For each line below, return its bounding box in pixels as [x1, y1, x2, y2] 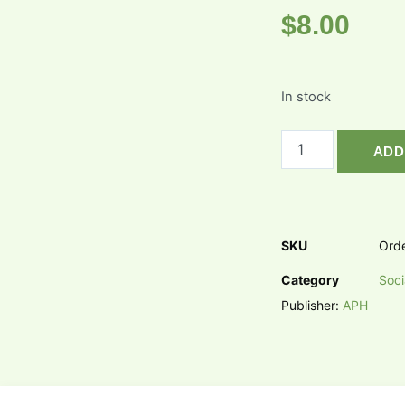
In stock [280, 89, 331, 105]
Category [280, 271, 339, 287]
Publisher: [280, 297, 343, 313]
